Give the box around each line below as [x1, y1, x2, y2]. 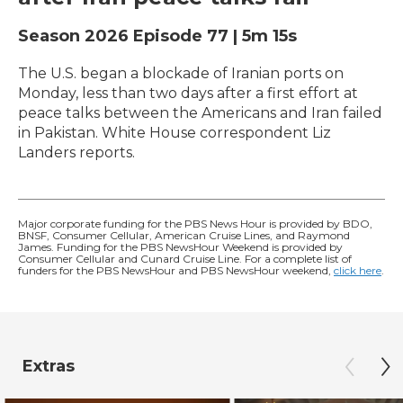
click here [334, 264, 381, 277]
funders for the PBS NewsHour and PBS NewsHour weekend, [18, 264, 334, 277]
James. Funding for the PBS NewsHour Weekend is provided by [18, 240, 343, 254]
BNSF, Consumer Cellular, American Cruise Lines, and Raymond [18, 228, 350, 242]
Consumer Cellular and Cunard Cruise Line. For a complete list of [18, 252, 352, 265]
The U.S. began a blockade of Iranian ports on [18, 65, 344, 82]
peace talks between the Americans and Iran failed [18, 104, 382, 121]
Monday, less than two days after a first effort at [18, 85, 358, 102]
